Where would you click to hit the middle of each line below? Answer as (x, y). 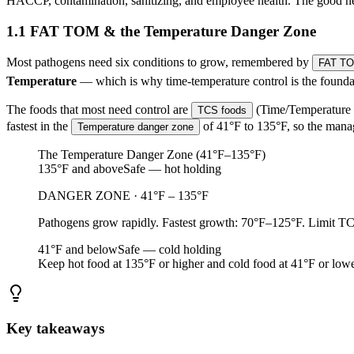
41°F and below (78, 249)
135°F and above (81, 168)
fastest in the (39, 126)
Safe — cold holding (169, 249)
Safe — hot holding (172, 168)
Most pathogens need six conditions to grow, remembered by (159, 62)
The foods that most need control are (99, 109)
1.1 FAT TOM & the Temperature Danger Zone (161, 31)
